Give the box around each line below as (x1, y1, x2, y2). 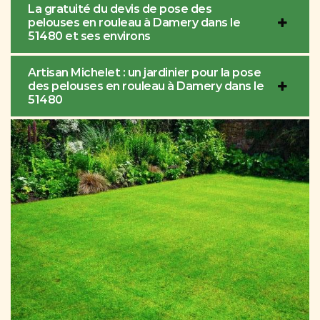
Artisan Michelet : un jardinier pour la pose (28, 66, 261, 80)
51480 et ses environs (28, 29, 151, 44)
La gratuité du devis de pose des (28, 2, 211, 16)
